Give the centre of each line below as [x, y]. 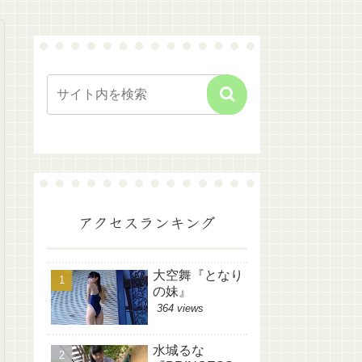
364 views [180, 309]
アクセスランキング [147, 221]
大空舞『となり [198, 276]
